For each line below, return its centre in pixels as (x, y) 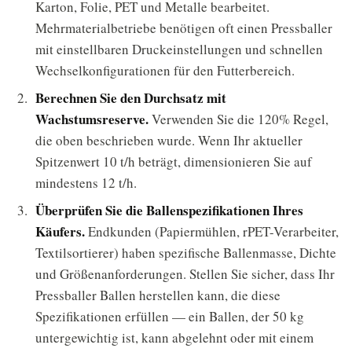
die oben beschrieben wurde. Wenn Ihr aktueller (169, 140)
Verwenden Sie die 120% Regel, (238, 119)
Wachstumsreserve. (92, 119)
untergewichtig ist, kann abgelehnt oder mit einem (174, 337)
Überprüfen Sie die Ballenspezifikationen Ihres (169, 210)
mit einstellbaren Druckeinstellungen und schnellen (179, 49)
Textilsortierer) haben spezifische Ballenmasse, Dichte (186, 253)
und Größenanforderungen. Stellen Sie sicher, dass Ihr (185, 274)
